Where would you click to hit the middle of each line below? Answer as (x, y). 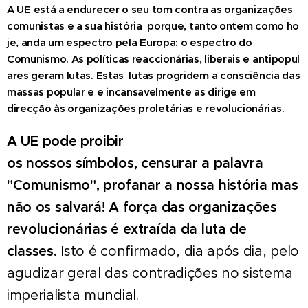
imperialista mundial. (73, 295)
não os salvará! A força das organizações (142, 207)
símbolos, (108, 163)
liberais (224, 58)
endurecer (95, 9)
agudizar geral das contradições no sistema (150, 273)
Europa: (160, 42)
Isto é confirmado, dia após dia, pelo (180, 251)
